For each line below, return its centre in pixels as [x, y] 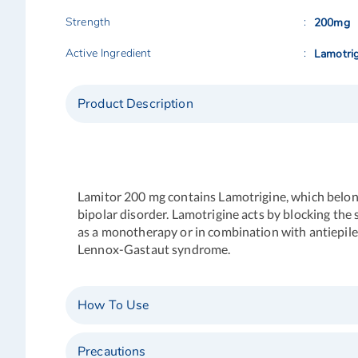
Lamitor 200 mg [121, 196]
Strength [88, 22]
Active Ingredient [109, 53]
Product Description [135, 104]
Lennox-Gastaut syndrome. [154, 249]
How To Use [113, 305]
